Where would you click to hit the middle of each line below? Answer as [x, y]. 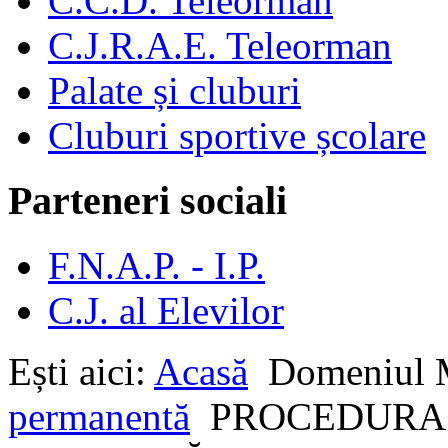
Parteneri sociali [147, 201]
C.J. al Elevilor [166, 310]
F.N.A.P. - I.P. [156, 265]
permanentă [99, 416]
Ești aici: [81, 371]
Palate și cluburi [174, 91]
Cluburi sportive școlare [237, 136]
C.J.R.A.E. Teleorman [220, 46]
